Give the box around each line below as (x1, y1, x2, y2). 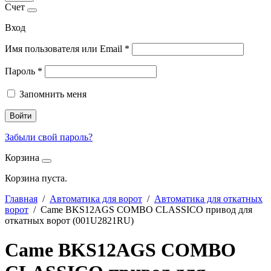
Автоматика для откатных (154, 194, 263, 204)
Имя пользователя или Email (5, 44, 125, 54)
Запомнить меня (19, 89, 87, 99)
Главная (5, 194, 38, 204)
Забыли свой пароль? (5, 132, 93, 142)
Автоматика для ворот (50, 194, 142, 204)
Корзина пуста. (5, 173, 67, 183)
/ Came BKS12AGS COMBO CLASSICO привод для (28, 204, 252, 215)
